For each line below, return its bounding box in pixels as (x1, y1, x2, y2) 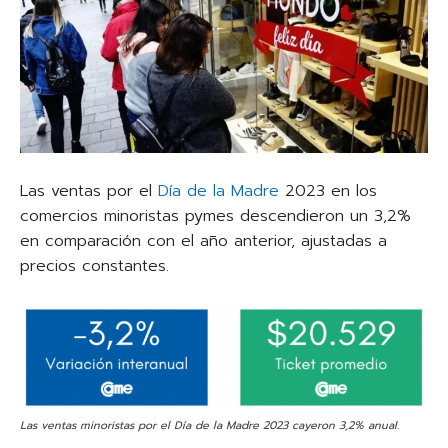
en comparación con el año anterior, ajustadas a (20, 228, 387, 253)
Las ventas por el (20, 178, 158, 203)
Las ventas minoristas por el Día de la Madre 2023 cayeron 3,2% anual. (20, 416, 399, 434)
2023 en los (279, 178, 377, 203)
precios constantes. (20, 253, 169, 278)
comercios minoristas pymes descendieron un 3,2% (20, 203, 411, 228)
